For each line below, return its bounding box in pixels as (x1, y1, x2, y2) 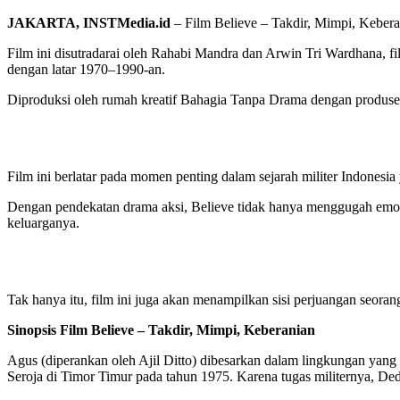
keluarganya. (7, 215, 79, 231)
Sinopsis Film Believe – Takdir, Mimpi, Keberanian (7, 322, 315, 338)
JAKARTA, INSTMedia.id (7, 15, 171, 31)
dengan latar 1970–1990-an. (7, 62, 165, 78)
